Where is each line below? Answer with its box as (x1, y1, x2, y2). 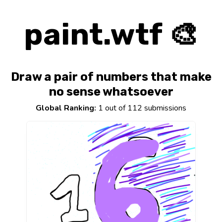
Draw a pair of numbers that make (10, 70, 212, 84)
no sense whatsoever (49, 85, 173, 99)
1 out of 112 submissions (96, 103, 186, 114)
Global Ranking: (36, 103, 96, 114)
